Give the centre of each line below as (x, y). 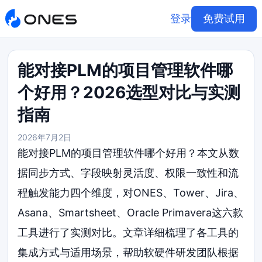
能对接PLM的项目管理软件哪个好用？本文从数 (129, 153)
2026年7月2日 (45, 137)
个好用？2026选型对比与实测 (129, 92)
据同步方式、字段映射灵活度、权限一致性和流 (128, 173)
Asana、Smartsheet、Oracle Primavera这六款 (131, 213)
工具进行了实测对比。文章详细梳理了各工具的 (128, 232)
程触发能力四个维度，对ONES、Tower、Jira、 (131, 193)
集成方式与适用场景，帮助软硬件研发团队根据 (128, 252)
